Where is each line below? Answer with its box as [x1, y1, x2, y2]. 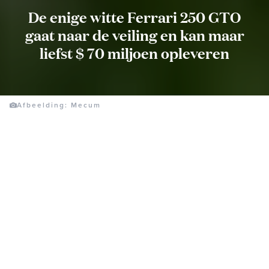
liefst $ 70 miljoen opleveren [40, 43, 229, 62]
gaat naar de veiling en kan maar [25, 25, 244, 44]
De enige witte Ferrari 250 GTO [28, 7, 241, 26]
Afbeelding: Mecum [17, 100, 101, 109]
